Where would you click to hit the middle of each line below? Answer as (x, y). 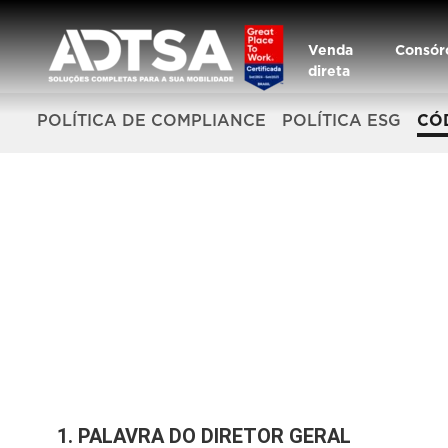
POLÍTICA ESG (341, 120)
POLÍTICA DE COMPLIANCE (151, 120)
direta (329, 71)
